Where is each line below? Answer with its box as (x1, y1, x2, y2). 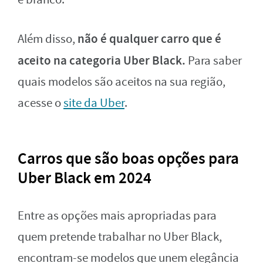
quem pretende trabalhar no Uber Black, (18, 228, 222, 245)
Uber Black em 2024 (18, 167, 151, 188)
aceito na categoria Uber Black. (18, 52, 188, 69)
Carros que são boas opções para (18, 147, 239, 169)
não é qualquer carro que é (77, 30, 221, 47)
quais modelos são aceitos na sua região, (18, 73, 225, 90)
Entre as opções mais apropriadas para (18, 207, 217, 224)
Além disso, (18, 31, 77, 47)
